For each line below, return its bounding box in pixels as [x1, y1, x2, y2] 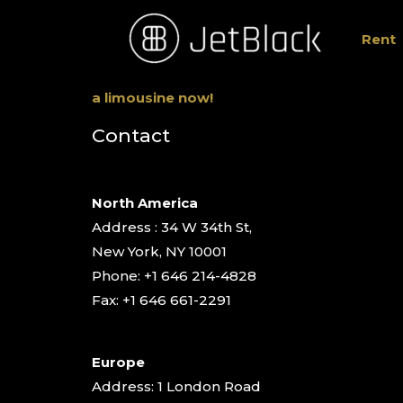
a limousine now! [92, 89, 213, 107]
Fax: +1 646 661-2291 [92, 291, 231, 309]
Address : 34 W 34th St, [92, 219, 252, 237]
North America [92, 194, 198, 212]
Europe [92, 354, 145, 372]
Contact [92, 124, 170, 148]
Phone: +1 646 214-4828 [92, 267, 256, 285]
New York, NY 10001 [92, 243, 227, 261]
